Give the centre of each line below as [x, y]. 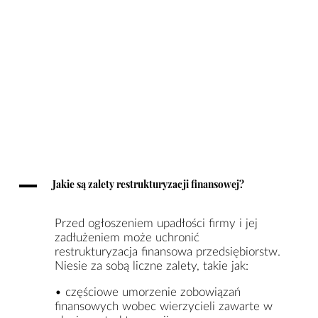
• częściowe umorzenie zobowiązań [148, 292]
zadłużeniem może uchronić [127, 237]
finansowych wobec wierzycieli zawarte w [164, 306]
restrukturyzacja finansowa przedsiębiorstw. [168, 251]
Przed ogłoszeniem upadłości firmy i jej [157, 223]
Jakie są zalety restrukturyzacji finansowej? [149, 184]
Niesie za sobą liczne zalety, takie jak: [152, 265]
